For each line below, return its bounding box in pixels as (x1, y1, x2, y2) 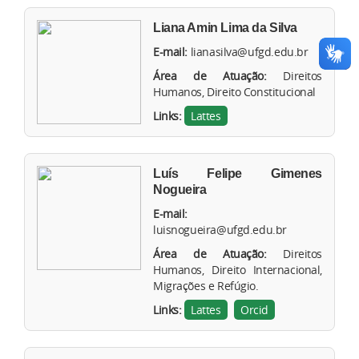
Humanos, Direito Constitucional (153, 84, 316, 100)
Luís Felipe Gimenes (153, 167, 322, 181)
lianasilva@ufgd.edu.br (190, 44, 309, 60)
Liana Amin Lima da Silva (153, 21, 297, 35)
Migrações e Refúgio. (153, 278, 259, 294)
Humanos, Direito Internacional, (153, 262, 322, 278)
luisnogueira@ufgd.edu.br (153, 222, 287, 238)
